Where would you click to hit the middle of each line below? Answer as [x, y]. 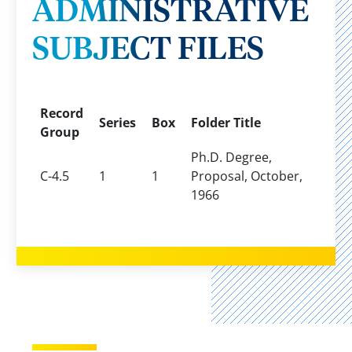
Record [61, 113]
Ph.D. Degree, [231, 157]
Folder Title [225, 123]
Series [117, 123]
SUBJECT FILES [148, 50]
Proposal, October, [246, 176]
